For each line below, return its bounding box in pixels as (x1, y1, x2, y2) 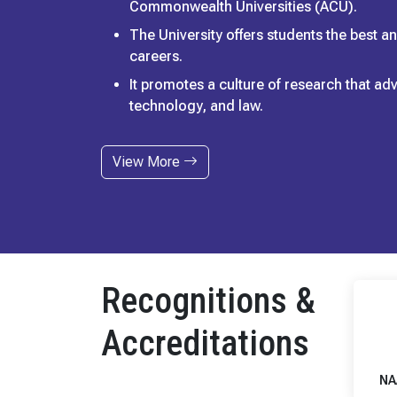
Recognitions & (101, 280, 315, 322)
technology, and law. (129, 97, 263, 114)
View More (113, 153, 183, 170)
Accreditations (101, 323, 309, 364)
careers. (129, 48, 183, 65)
